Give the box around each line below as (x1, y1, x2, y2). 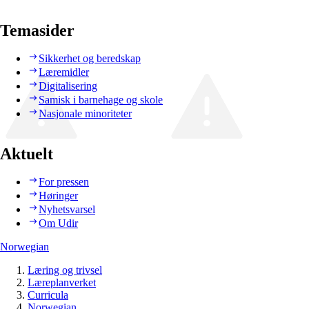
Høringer (39, 190, 78, 202)
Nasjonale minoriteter (39, 108, 132, 120)
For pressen (39, 176, 89, 188)
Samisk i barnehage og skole (39, 94, 163, 106)
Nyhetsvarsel (39, 203, 95, 216)
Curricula (28, 289, 68, 301)
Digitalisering (39, 80, 97, 92)
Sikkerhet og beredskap (39, 52, 141, 65)
